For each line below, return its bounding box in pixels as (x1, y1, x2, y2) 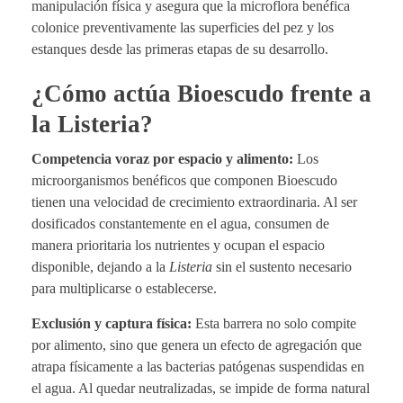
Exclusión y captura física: (31, 315, 192, 331)
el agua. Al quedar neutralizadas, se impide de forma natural (31, 380, 370, 396)
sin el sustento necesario (212, 258, 352, 274)
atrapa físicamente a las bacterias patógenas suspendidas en (31, 358, 364, 374)
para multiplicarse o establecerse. (31, 280, 220, 296)
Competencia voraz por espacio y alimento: (31, 150, 293, 166)
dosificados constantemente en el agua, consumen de (31, 215, 329, 231)
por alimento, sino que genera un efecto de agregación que (31, 336, 362, 353)
